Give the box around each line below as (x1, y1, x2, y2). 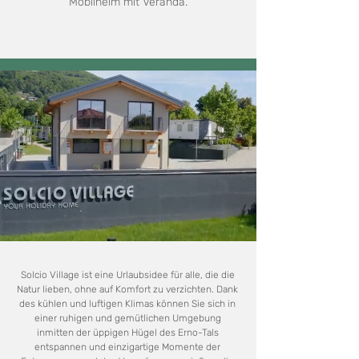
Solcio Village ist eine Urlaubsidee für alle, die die (20, 269, 235, 280)
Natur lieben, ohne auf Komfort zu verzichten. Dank (17, 284, 238, 295)
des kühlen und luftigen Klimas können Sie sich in (19, 298, 236, 309)
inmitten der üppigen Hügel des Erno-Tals (36, 327, 219, 338)
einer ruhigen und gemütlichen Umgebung (34, 313, 221, 324)
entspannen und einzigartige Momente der (34, 341, 220, 353)
